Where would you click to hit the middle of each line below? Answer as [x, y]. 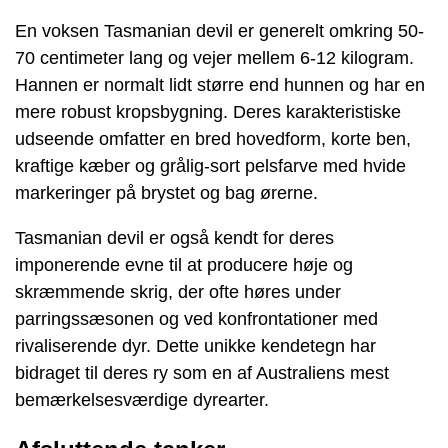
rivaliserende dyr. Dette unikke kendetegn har [195, 345]
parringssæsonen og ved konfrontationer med [196, 318]
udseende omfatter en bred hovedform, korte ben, [213, 138]
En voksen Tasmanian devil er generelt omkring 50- [219, 30]
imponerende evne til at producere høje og [184, 264]
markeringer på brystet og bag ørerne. [166, 192]
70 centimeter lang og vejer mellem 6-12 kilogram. [214, 57]
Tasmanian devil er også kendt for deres [174, 237]
